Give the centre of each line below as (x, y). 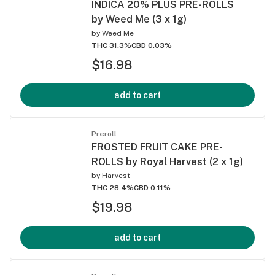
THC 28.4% (113, 188)
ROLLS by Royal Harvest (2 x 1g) (167, 161)
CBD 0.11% (152, 188)
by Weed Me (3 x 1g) (139, 19)
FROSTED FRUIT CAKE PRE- (157, 147)
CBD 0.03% (152, 45)
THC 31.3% (111, 45)
